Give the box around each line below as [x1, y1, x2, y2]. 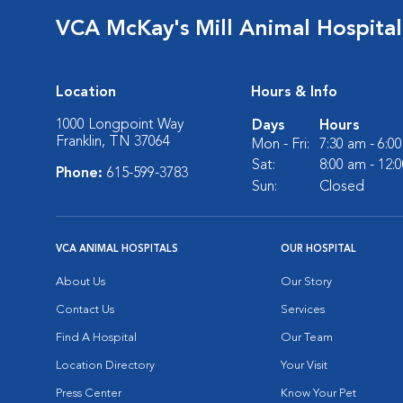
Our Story [281, 276, 332, 288]
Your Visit [281, 360, 327, 372]
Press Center [56, 388, 121, 399]
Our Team [281, 332, 333, 344]
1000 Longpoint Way [56, 118, 184, 132]
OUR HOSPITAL [281, 245, 356, 255]
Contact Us [56, 304, 114, 316]
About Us [56, 276, 105, 288]
